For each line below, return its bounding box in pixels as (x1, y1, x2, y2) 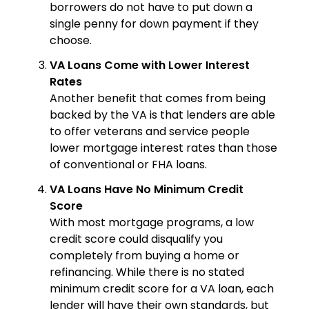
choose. (50, 32, 92, 49)
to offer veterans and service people (50, 123, 250, 140)
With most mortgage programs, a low (50, 215, 254, 231)
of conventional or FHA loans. (50, 157, 207, 173)
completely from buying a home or (50, 248, 239, 264)
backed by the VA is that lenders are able (50, 107, 275, 123)
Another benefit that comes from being (50, 90, 266, 107)
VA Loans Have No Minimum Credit (50, 181, 243, 198)
